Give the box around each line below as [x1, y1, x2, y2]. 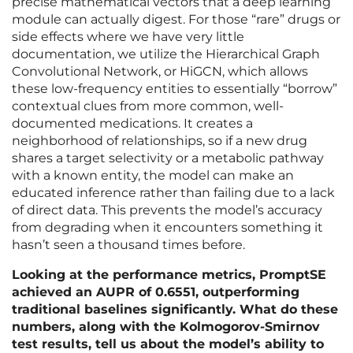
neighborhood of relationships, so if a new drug [12, 133, 307, 149]
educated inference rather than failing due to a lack [12, 185, 335, 201]
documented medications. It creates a [12, 116, 253, 132]
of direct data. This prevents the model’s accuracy [12, 203, 322, 218]
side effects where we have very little [12, 29, 244, 45]
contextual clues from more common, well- [12, 98, 284, 114]
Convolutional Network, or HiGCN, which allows [12, 64, 308, 80]
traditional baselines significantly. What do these [12, 302, 338, 318]
